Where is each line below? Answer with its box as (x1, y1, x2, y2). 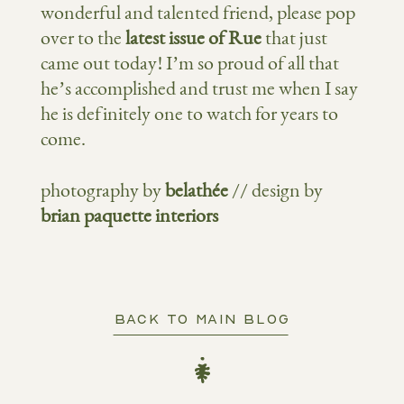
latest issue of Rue (125, 25, 262, 50)
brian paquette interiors (41, 203, 218, 228)
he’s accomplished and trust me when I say (41, 76, 358, 101)
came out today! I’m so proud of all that (41, 50, 339, 76)
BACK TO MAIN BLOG (114, 309, 290, 326)
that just (262, 25, 327, 50)
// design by (228, 178, 323, 203)
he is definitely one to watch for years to (41, 101, 338, 126)
